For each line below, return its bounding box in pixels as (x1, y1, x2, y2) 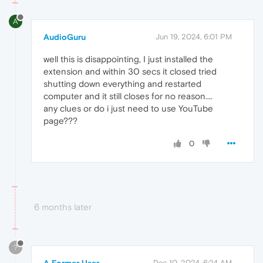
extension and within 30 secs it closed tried (43, 66, 217, 76)
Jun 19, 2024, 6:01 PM (156, 32, 232, 41)
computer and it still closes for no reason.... (43, 90, 213, 101)
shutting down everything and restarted (43, 78, 201, 89)
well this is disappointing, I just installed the (43, 53, 213, 64)
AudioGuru (43, 32, 86, 42)
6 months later (34, 201, 92, 212)
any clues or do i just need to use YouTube (43, 103, 213, 113)
